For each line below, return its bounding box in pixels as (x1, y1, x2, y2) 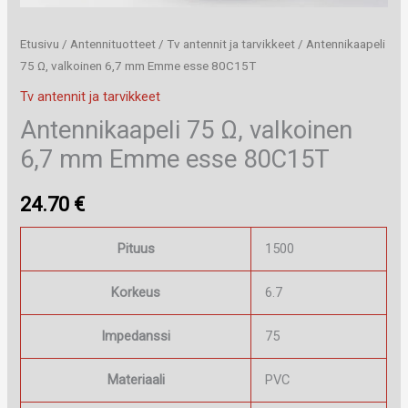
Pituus (117, 240, 155, 258)
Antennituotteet (70, 37, 157, 52)
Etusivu (20, 37, 60, 52)
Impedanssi (101, 328, 171, 345)
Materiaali (107, 372, 165, 389)
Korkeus (111, 284, 161, 301)
